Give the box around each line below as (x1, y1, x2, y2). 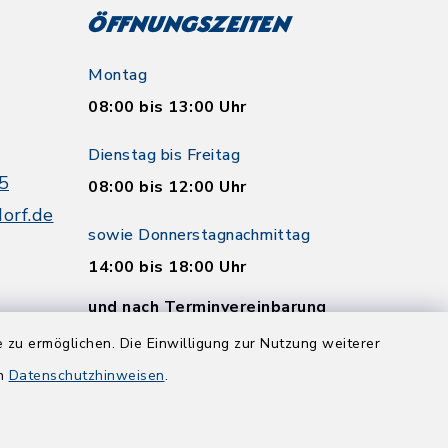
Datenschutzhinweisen (8, 366, 165, 385)
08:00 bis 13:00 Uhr (88, 96, 247, 118)
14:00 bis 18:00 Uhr (88, 256, 247, 278)
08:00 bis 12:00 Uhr (88, 176, 247, 198)
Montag (88, 64, 147, 86)
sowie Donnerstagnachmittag (88, 224, 310, 246)
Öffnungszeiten (86, 17, 292, 36)
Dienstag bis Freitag (88, 144, 240, 166)
